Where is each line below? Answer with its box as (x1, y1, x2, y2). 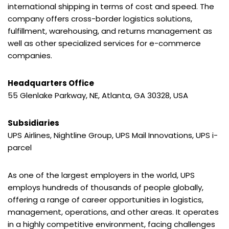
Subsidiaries (8, 118, 59, 129)
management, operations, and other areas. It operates (8, 207, 219, 218)
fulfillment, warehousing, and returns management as (8, 26, 212, 37)
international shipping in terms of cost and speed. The (8, 1, 214, 12)
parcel (8, 142, 32, 153)
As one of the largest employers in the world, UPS (8, 170, 195, 181)
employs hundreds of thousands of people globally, (8, 182, 203, 193)
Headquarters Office (8, 78, 94, 89)
